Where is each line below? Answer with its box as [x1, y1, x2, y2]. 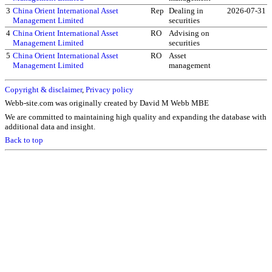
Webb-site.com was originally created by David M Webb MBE [5, 98, 209, 108]
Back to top [5, 135, 43, 145]
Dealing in [169, 6, 203, 16]
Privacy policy [86, 84, 134, 94]
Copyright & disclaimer [5, 84, 82, 94]
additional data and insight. [5, 121, 95, 131]
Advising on [169, 29, 209, 38]
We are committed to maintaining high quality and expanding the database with [5, 112, 267, 121]
